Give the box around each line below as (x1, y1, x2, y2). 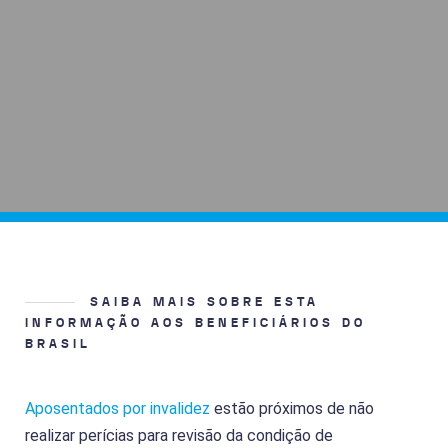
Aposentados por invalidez (25, 398, 210, 418)
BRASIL (25, 334, 91, 353)
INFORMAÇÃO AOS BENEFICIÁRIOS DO (25, 313, 366, 332)
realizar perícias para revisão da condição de (25, 425, 333, 445)
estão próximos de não (210, 398, 374, 418)
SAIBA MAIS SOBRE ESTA (90, 292, 319, 311)
